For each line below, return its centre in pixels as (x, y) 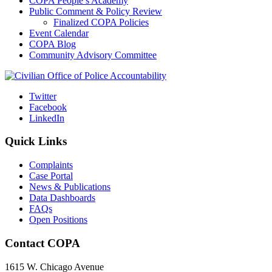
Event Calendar (59, 33)
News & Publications (70, 187)
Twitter (43, 96)
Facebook (48, 107)
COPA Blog (53, 44)
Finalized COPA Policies (101, 22)
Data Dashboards (62, 198)
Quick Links (36, 141)
